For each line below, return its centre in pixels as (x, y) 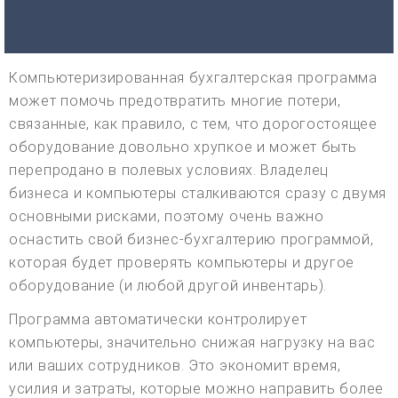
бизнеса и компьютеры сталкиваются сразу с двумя (198, 194)
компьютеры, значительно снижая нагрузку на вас (192, 343)
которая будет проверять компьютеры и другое (182, 263)
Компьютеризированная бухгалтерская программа (193, 78)
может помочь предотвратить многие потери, (175, 101)
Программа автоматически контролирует (158, 320)
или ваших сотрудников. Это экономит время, (175, 366)
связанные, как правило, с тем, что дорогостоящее (193, 124)
